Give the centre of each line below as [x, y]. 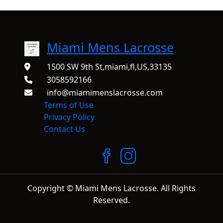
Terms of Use [69, 105]
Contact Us [64, 129]
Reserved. [111, 200]
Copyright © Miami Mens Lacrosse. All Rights [111, 188]
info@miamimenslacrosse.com [105, 93]
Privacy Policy [69, 117]
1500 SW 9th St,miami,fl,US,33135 [109, 67]
